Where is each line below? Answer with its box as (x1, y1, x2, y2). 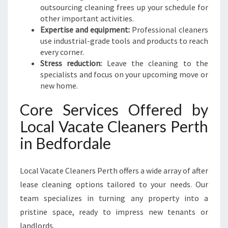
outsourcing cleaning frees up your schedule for (40, 2, 208, 12)
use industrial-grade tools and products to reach (40, 36, 208, 46)
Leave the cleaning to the (102, 58, 209, 68)
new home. (40, 80, 78, 91)
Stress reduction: (40, 58, 102, 68)
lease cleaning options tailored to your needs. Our (20, 179, 208, 189)
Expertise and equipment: (40, 24, 130, 35)
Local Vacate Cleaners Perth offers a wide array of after (20, 165, 208, 176)
